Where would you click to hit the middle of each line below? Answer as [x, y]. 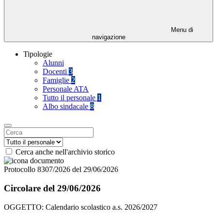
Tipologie [38, 54]
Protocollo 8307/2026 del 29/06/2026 [61, 170]
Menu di [181, 30]
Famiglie [57, 80]
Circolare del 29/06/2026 [52, 188]
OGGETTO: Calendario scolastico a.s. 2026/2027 [81, 207]
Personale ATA [66, 89]
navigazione [108, 37]
